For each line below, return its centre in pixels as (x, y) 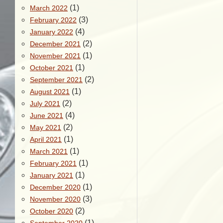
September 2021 (56, 80)
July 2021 (45, 104)
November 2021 (55, 56)
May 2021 (46, 127)
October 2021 (52, 68)
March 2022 (49, 8)
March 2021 (49, 151)
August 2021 (50, 92)
